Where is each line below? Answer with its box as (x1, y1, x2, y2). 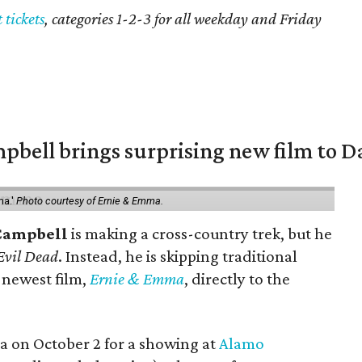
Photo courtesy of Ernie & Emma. (16, 195, 164, 207)
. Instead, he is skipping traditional (58, 246, 298, 266)
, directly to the (184, 269, 291, 288)
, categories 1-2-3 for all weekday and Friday (44, 9, 322, 28)
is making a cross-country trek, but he (68, 224, 333, 243)
